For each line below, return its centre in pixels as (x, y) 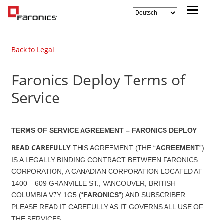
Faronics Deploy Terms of (98, 80)
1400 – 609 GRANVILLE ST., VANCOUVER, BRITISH (93, 183)
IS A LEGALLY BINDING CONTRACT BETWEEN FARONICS (104, 160)
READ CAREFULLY (41, 148)
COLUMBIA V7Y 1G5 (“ (47, 195)
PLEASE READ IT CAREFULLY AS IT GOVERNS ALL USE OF (107, 207)
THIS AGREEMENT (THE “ (114, 148)
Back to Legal (32, 49)
